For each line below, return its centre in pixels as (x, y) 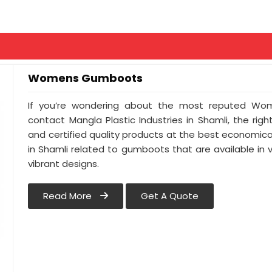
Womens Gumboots (86, 78)
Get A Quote (170, 196)
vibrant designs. (64, 164)
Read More (69, 196)
